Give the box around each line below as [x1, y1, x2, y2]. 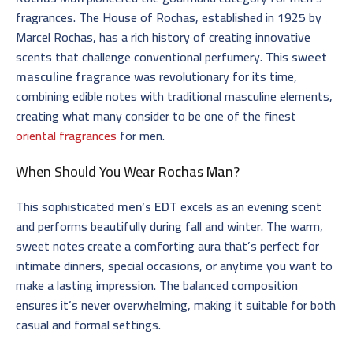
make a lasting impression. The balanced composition [16, 273, 298, 297]
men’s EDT [117, 194, 177, 218]
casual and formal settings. [16, 312, 161, 336]
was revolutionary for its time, [131, 64, 297, 88]
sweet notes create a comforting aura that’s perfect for [16, 233, 319, 258]
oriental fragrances [16, 123, 117, 147]
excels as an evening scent [177, 194, 321, 218]
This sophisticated [16, 194, 117, 218]
